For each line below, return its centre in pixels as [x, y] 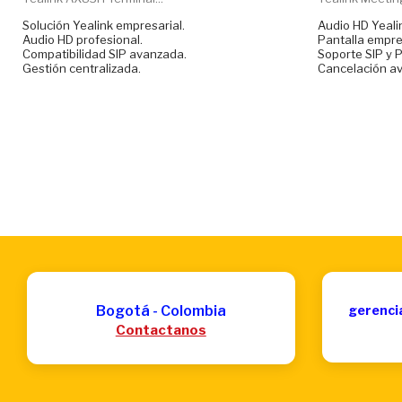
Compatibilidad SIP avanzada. [105, 53]
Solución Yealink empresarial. [104, 25]
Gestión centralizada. [82, 68]
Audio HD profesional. [83, 39]
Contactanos [161, 330]
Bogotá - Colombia [161, 310]
